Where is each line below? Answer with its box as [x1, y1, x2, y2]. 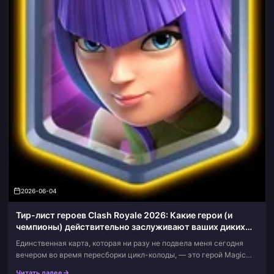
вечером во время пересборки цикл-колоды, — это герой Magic [16, 250, 246, 260]
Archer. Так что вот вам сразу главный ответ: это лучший [16, 262, 219, 272]
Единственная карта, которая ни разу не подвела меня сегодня [16, 239, 243, 248]
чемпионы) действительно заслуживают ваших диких [16, 221, 245, 232]
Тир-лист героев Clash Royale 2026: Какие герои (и [16, 210, 232, 221]
